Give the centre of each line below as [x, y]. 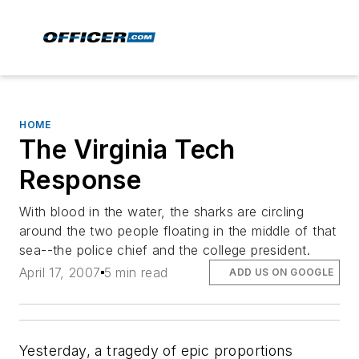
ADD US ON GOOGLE [282, 272]
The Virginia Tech [127, 149]
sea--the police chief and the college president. [165, 250]
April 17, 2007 [60, 273]
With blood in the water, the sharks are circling [162, 212]
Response [81, 180]
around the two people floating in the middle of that [178, 231]
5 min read [136, 273]
